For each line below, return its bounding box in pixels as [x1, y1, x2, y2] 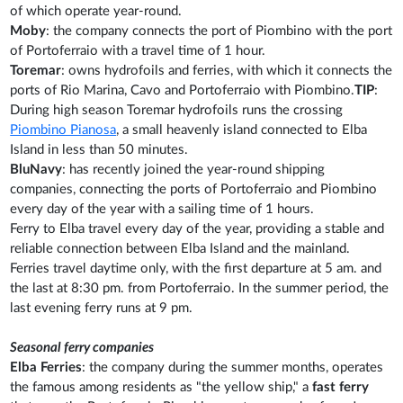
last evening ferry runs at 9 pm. [10, 300, 193, 315]
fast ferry [312, 380, 370, 394]
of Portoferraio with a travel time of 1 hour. [10, 43, 266, 58]
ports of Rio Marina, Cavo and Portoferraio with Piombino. [10, 83, 355, 97]
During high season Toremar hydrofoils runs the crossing [10, 103, 344, 117]
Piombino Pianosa [10, 122, 117, 137]
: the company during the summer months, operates [82, 360, 384, 374]
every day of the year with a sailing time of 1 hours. [10, 201, 315, 216]
